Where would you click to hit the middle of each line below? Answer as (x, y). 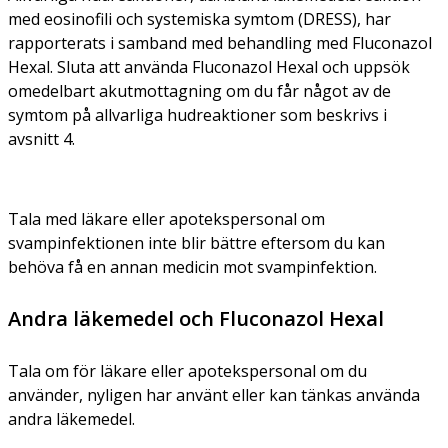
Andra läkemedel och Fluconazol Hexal (196, 318)
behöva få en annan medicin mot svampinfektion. (192, 266)
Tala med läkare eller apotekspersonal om (166, 218)
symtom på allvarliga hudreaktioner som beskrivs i (197, 114)
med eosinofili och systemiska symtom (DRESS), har (199, 18)
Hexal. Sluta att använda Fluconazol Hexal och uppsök (209, 66)
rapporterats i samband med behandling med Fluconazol (220, 42)
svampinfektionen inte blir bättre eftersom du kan (196, 242)
